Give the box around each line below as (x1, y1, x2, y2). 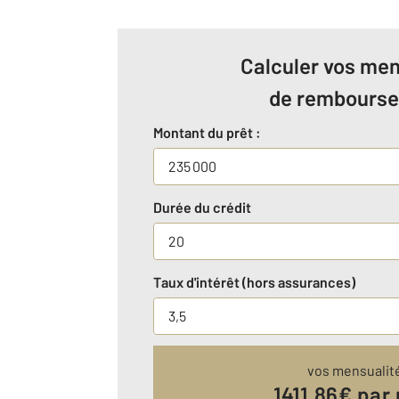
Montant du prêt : (153, 124, 261, 142)
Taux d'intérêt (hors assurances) (153, 273, 355, 291)
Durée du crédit (153, 199, 251, 216)
